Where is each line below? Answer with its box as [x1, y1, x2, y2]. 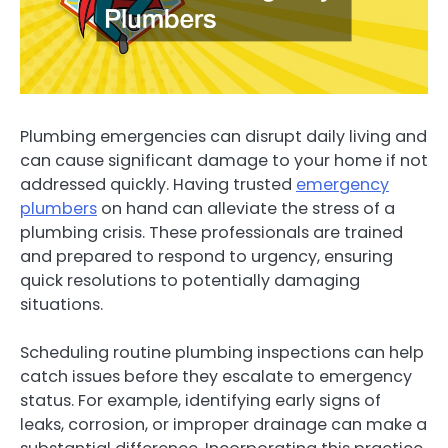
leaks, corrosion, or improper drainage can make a [20, 413, 427, 437]
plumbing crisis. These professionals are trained [20, 221, 403, 245]
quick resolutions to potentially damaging [20, 269, 360, 293]
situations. [20, 293, 103, 317]
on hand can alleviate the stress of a [97, 197, 395, 221]
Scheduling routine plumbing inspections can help [20, 341, 424, 365]
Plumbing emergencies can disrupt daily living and [20, 125, 427, 149]
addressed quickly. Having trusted [20, 173, 296, 197]
